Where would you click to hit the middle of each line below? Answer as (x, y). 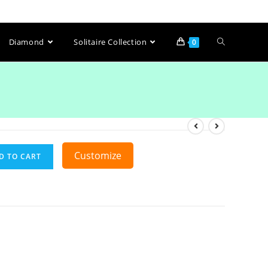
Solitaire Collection (110, 42)
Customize (98, 156)
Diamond (26, 42)
